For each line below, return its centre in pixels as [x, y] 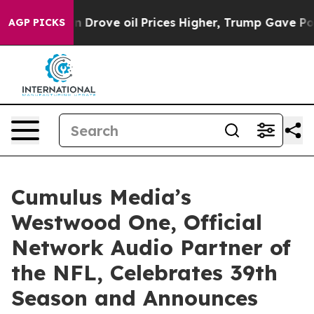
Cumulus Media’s [101, 197]
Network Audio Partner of [151, 247]
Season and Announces [135, 298]
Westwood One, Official [137, 222]
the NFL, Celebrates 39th [144, 273]
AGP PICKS [37, 22]
